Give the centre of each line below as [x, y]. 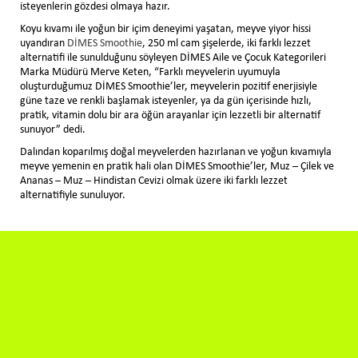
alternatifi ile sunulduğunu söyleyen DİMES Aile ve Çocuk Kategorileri [173, 58]
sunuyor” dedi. [53, 129]
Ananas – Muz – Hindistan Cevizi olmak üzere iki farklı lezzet [154, 181]
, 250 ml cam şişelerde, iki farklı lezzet [233, 43]
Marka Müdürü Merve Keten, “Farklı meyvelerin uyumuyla [150, 72]
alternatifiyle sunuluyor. [73, 195]
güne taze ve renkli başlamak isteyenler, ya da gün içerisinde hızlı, [166, 101]
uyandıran [44, 43]
